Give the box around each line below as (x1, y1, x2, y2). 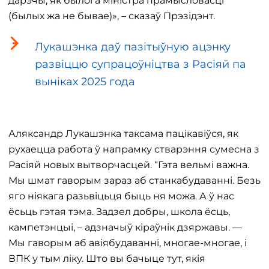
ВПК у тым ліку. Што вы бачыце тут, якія (8, 253, 205, 264)
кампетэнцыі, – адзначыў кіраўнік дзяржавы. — (8, 222, 242, 233)
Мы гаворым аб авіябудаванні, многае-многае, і (8, 237, 247, 249)
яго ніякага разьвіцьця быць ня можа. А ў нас (8, 190, 234, 202)
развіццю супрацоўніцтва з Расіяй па (35, 58, 246, 71)
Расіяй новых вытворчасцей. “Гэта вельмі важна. (8, 159, 249, 171)
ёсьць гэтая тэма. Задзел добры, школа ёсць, (8, 206, 230, 217)
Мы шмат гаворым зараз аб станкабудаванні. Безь (8, 175, 261, 186)
